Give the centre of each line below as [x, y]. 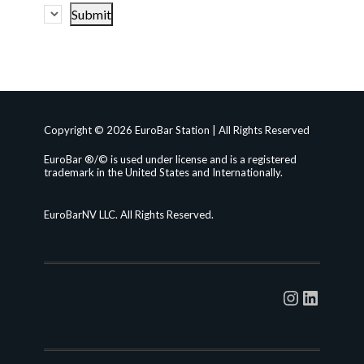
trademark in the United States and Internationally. [163, 172]
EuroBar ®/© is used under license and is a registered [170, 159]
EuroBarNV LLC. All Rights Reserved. [129, 214]
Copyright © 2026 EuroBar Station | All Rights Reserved [177, 130]
